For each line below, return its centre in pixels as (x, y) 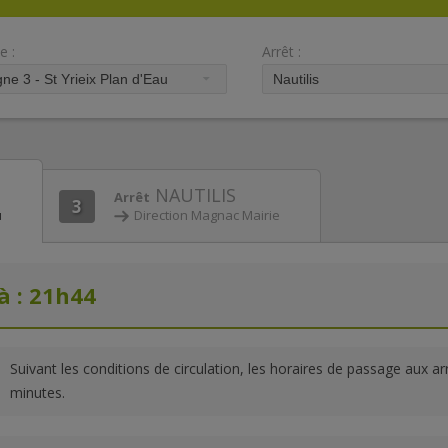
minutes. (37, 392)
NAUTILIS (193, 194)
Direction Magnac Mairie (207, 214)
